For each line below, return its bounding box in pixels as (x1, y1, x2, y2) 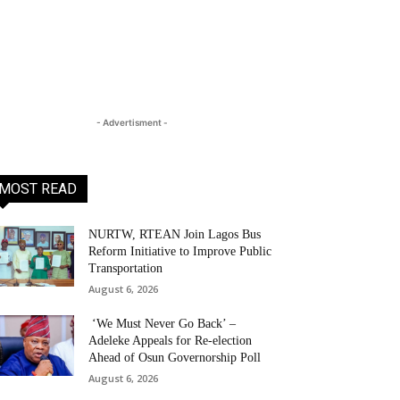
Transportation (88, 262, 163, 275)
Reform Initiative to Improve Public (88, 245, 272, 258)
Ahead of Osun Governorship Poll (88, 351, 262, 364)
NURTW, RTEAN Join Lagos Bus (88, 228, 262, 241)
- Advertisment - (96, 117, 168, 128)
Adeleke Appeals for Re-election (88, 334, 253, 347)
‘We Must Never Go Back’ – (88, 317, 237, 330)
